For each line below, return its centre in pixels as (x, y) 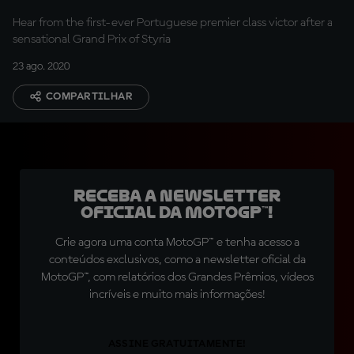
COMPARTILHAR (90, 96)
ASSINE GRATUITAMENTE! (177, 344)
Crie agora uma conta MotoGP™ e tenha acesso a (177, 243)
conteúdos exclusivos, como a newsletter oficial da (177, 260)
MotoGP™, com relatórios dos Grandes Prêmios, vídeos (177, 277)
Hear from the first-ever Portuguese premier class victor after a (172, 23)
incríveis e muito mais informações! (177, 295)
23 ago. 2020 (41, 66)
